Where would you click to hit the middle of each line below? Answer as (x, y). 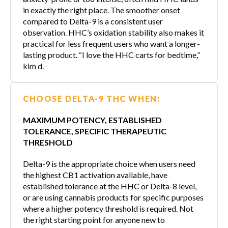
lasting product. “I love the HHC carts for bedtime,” (111, 54)
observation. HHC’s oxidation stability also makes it (113, 32)
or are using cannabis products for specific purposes (113, 197)
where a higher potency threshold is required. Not (108, 208)
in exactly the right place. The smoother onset (102, 10)
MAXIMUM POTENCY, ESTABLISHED (92, 120)
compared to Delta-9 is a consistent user (93, 21)
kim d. (33, 66)
